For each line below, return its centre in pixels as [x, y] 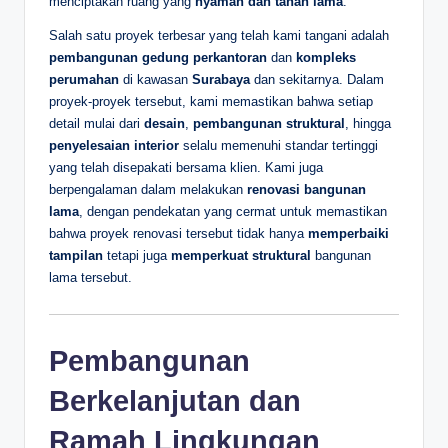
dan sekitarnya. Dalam [317, 79]
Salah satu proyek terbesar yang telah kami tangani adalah [219, 35]
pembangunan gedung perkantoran [158, 57]
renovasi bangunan [306, 189]
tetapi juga [137, 255]
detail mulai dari [96, 123]
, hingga [368, 123]
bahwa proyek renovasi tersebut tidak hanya [178, 233]
